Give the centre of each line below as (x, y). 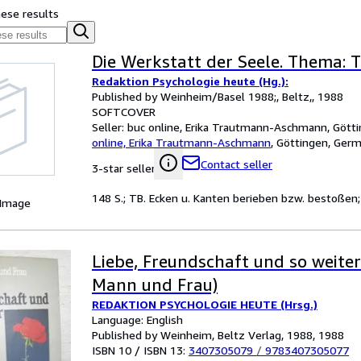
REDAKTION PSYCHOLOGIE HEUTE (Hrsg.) (205, 304)
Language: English (137, 320)
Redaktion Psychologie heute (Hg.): (190, 81)
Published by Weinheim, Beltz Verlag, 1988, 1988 (218, 335)
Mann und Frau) (155, 285)
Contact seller (237, 164)
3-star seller (124, 168)
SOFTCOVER (124, 112)
